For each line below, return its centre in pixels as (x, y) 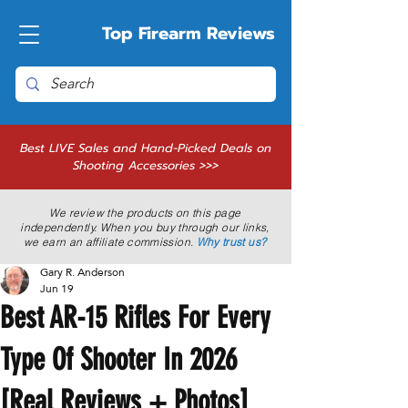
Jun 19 (57, 289)
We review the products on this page (145, 213)
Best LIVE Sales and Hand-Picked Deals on (145, 148)
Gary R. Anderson (82, 272)
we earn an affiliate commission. (110, 242)
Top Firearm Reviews (189, 33)
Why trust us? (231, 242)
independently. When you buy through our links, (145, 227)
